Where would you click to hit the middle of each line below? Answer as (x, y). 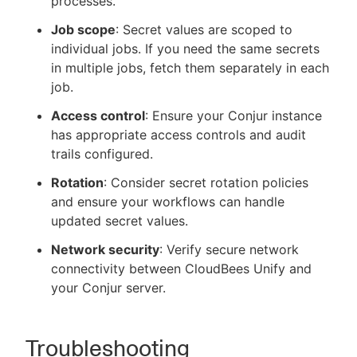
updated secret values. (120, 220)
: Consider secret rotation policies (206, 182)
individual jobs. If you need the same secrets (185, 48)
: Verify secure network (229, 249)
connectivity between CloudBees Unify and (181, 268)
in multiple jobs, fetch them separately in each (190, 67)
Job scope (83, 29)
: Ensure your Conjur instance (233, 115)
